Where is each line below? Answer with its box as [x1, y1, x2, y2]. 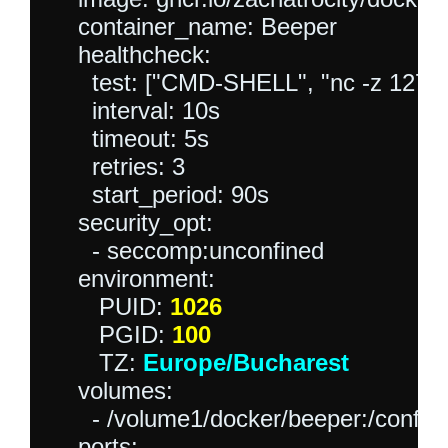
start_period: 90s [50, 180, 269, 208]
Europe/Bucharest [143, 348, 349, 376]
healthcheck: [50, 40, 211, 68]
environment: [50, 264, 215, 292]
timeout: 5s [50, 124, 209, 152]
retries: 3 [50, 152, 185, 180]
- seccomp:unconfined [50, 236, 324, 264]
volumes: [50, 376, 173, 404]
